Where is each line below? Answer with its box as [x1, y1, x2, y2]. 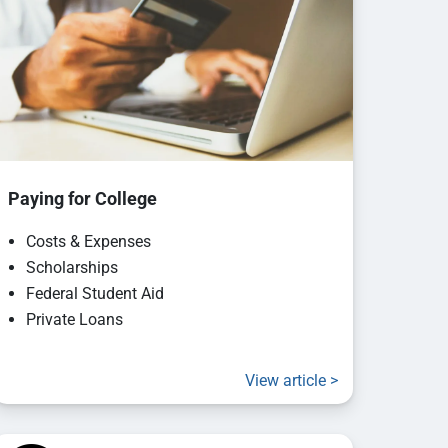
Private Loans [25, 309, 123, 329]
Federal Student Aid [25, 283, 164, 303]
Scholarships [25, 257, 118, 277]
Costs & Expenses [25, 231, 151, 251]
